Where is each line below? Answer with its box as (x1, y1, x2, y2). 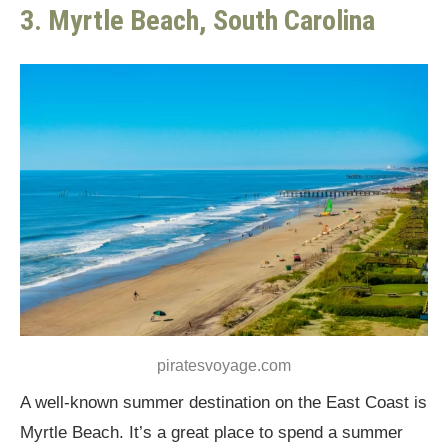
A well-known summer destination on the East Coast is (20, 392, 427, 412)
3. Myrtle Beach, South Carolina (20, 3, 375, 37)
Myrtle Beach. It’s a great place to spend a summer (20, 422, 403, 442)
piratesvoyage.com (157, 356, 291, 374)
